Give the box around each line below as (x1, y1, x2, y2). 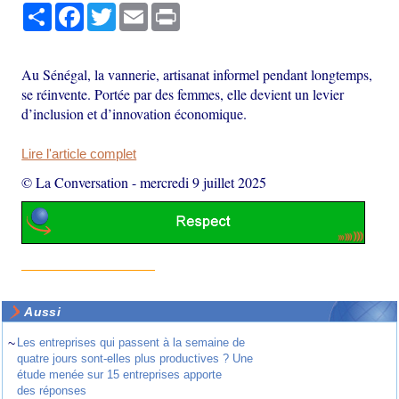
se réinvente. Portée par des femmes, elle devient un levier (21, 85, 345, 104)
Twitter (116, 3, 154, 18)
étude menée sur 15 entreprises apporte (17, 367, 223, 381)
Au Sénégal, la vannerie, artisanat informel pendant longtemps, (21, 65, 373, 85)
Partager (52, 3, 102, 18)
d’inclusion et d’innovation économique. (21, 104, 248, 124)
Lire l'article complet (21, 147, 137, 162)
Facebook (84, 3, 141, 18)
